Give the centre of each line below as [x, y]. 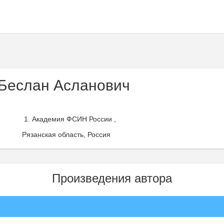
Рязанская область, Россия [66, 134]
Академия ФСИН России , [74, 119]
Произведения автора [112, 178]
